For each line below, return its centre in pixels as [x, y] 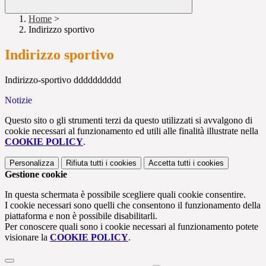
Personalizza [32, 163]
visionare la [27, 237]
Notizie [18, 100]
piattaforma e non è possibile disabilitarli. [81, 216]
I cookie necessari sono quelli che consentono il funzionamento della [133, 205]
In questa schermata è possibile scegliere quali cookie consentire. [125, 195]
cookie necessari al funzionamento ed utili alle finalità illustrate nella [132, 131]
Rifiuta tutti [85, 163]
